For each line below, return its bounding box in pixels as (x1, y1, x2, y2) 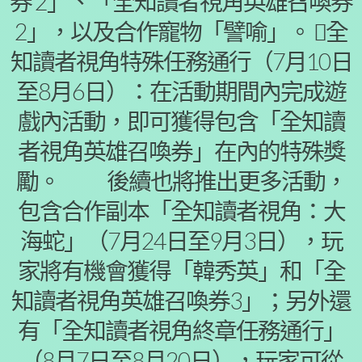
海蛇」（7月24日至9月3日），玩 (19, 227, 343, 255)
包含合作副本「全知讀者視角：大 (17, 197, 345, 225)
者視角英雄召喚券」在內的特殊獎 (17, 137, 345, 165)
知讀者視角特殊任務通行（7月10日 (10, 48, 352, 75)
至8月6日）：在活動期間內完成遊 (16, 78, 346, 105)
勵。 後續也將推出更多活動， (15, 167, 347, 195)
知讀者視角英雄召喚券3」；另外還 (11, 287, 351, 314)
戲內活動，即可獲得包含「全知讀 (17, 107, 345, 135)
